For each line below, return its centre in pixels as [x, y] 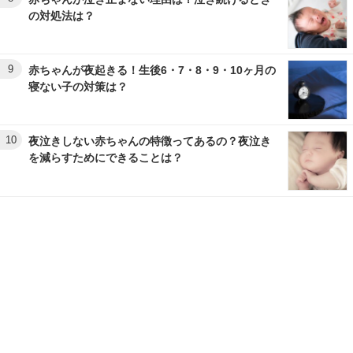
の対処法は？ [61, 15]
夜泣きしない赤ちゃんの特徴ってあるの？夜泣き [150, 141]
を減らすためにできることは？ [106, 157]
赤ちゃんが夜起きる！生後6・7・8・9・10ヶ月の [152, 70]
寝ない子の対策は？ [78, 86]
